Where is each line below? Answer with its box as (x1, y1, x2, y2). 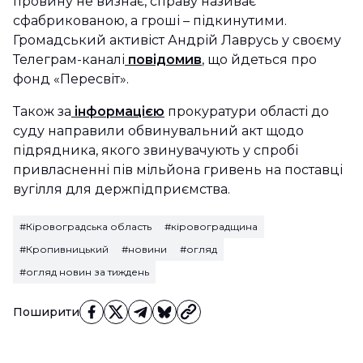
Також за (13, 104, 71, 119)
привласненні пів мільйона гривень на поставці (13, 162, 343, 177)
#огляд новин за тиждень (19, 266, 149, 278)
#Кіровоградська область (19, 220, 152, 233)
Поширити (13, 305, 79, 319)
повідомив (125, 52, 202, 67)
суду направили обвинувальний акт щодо (13, 123, 304, 139)
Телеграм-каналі (13, 52, 125, 67)
